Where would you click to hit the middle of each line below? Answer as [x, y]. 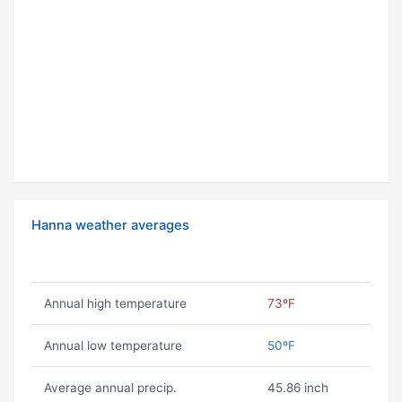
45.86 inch [297, 388]
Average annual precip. [110, 388]
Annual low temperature [113, 346]
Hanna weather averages [110, 226]
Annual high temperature [115, 304]
